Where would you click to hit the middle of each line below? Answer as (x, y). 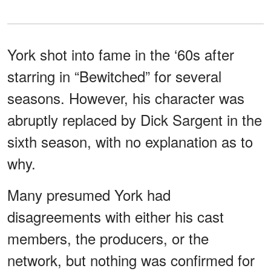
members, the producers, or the (108, 238)
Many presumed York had (89, 195)
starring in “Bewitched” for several (114, 76)
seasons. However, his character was (126, 98)
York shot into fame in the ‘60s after (121, 54)
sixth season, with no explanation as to (130, 142)
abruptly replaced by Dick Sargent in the (135, 120)
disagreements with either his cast (116, 217)
